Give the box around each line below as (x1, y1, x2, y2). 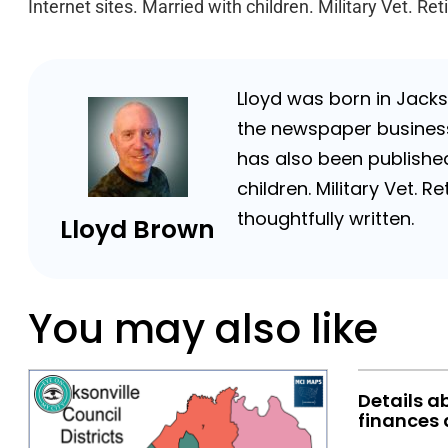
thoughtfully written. (237, 206, 415, 232)
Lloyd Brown (60, 211, 216, 247)
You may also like (28, 301, 378, 358)
